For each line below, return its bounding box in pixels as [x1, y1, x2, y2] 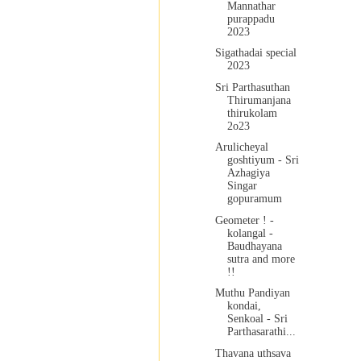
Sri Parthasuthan [214, 81, 290, 93]
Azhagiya [226, 167, 270, 180]
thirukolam [226, 106, 277, 119]
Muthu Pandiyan [214, 287, 290, 300]
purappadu [226, 12, 275, 25]
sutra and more [226, 252, 295, 265]
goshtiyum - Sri [226, 154, 299, 167]
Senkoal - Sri [226, 313, 288, 326]
